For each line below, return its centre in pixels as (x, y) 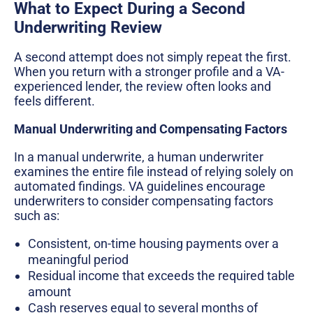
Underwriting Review (88, 27)
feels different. (54, 101)
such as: (37, 215)
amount (50, 292)
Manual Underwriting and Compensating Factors (151, 129)
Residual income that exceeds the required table (161, 276)
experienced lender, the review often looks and (143, 87)
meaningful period (78, 260)
